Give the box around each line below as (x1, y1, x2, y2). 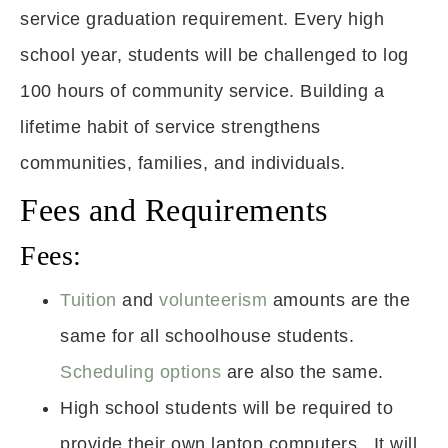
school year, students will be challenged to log (20, 45, 409, 65)
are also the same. (221, 362, 384, 382)
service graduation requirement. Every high (20, 9, 384, 29)
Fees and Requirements (20, 192, 328, 228)
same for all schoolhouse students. (60, 326, 354, 346)
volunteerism (159, 290, 267, 310)
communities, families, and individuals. (20, 153, 346, 173)
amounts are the (267, 290, 410, 310)
